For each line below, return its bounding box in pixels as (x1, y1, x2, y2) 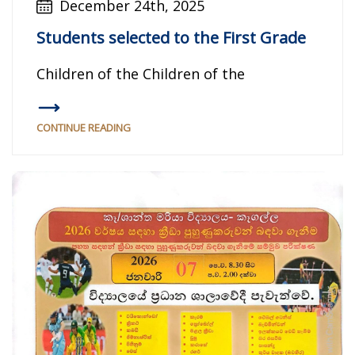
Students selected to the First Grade (36, 27, 306, 49)
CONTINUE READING (36, 120, 131, 136)
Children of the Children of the (36, 64, 245, 84)
